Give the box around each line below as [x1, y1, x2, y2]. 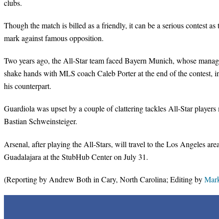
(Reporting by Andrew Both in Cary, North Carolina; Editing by [4, 174, 204, 184]
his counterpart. [4, 81, 51, 91]
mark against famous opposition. [4, 33, 104, 44]
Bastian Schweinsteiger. [4, 116, 77, 127]
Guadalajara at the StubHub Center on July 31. [4, 151, 148, 162]
